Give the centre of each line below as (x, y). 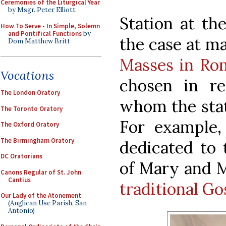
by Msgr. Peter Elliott (42, 10)
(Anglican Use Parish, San (47, 203)
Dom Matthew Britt (39, 41)
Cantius (19, 180)
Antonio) (21, 211)
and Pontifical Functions (45, 33)
